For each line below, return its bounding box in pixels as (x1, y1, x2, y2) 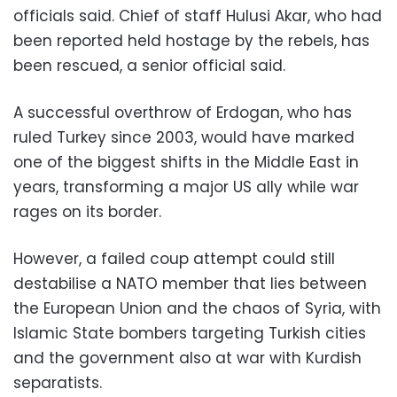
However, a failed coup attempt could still (13, 247, 335, 269)
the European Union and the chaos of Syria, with (13, 297, 381, 319)
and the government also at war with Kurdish (13, 346, 362, 369)
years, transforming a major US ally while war (13, 175, 359, 198)
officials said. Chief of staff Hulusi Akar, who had (13, 4, 382, 27)
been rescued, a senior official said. (13, 54, 285, 76)
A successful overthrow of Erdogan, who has (13, 101, 352, 123)
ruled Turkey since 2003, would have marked (13, 126, 354, 148)
